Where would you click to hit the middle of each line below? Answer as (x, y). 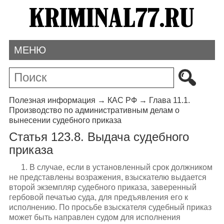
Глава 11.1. (169, 100)
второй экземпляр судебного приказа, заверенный (102, 187)
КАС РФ (122, 100)
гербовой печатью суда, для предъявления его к (98, 197)
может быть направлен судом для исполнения (94, 217)
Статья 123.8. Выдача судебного (99, 137)
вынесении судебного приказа (65, 120)
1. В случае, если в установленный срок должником (116, 167)
